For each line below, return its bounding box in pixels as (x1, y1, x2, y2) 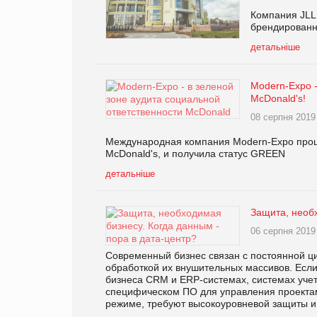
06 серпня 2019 (250, 225, 316, 236)
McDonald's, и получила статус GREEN (105, 147, 285, 159)
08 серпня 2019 (250, 111, 316, 122)
